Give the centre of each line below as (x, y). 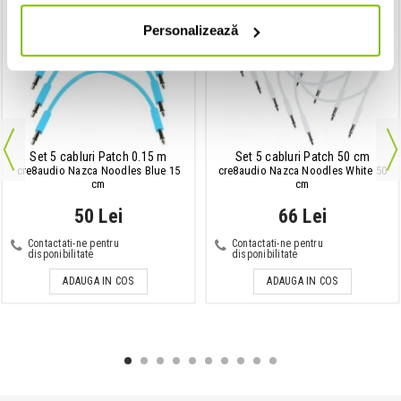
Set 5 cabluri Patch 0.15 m (98, 156)
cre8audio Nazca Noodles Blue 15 (98, 170)
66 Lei (303, 216)
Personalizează (190, 30)
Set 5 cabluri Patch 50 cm (303, 156)
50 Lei (98, 216)
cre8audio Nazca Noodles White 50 (303, 170)
